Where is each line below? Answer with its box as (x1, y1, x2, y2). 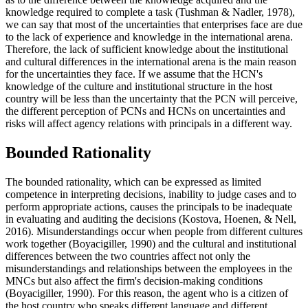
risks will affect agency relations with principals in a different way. (5, 117, 292, 129)
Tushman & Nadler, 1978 (179, 5, 289, 18)
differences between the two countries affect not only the (5, 250, 250, 262)
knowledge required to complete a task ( (5, 5, 179, 18)
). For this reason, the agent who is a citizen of (89, 287, 288, 299)
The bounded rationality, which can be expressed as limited (5, 175, 261, 188)
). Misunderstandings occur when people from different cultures (27, 225, 302, 237)
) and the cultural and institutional (152, 237, 296, 250)
